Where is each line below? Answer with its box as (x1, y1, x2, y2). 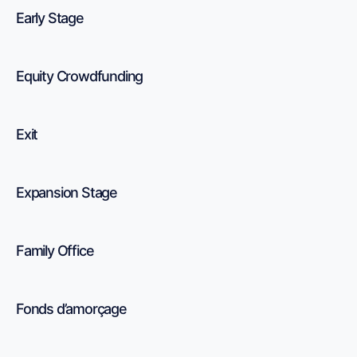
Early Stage (16, 10, 84, 26)
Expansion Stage (16, 184, 117, 201)
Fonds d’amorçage (16, 300, 127, 317)
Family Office (16, 242, 94, 259)
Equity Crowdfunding (16, 68, 143, 84)
